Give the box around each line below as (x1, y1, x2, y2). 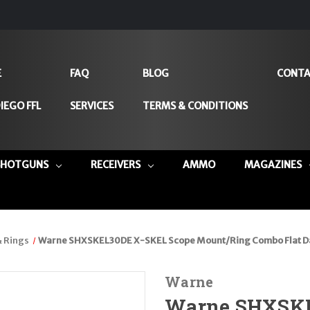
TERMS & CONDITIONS (142, 100, 248, 113)
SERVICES (69, 100, 113, 113)
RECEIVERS (90, 158, 140, 171)
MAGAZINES (244, 158, 302, 171)
